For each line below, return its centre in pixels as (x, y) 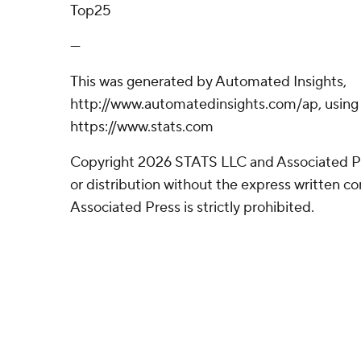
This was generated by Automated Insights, (208, 82)
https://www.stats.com (142, 127)
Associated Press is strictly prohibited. (192, 207)
